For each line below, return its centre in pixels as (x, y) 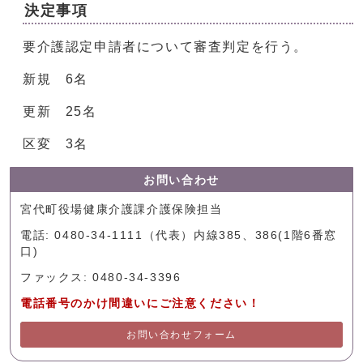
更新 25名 (60, 112)
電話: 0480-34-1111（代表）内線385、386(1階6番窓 (179, 236)
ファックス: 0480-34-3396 (101, 278)
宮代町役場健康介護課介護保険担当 (122, 210)
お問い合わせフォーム (181, 335)
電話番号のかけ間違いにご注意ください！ (141, 304)
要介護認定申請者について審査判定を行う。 (166, 47)
